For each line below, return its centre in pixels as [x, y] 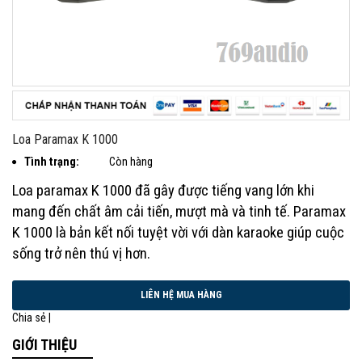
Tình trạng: [52, 162]
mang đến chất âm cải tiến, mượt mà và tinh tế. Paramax [179, 211]
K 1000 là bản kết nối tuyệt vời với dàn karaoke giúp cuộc [178, 232]
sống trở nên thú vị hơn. [81, 253]
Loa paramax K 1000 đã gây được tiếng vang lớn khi [163, 190]
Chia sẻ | [32, 318]
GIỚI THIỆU [44, 344]
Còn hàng [131, 162]
